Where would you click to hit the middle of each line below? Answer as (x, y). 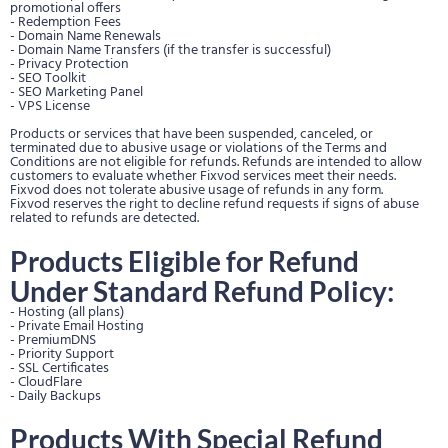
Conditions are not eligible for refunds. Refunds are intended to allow (216, 162)
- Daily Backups (55, 396)
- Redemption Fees (65, 22)
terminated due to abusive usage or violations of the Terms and (198, 148)
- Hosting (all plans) (67, 312)
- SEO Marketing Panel (76, 92)
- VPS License (50, 106)
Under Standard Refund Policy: (202, 291)
